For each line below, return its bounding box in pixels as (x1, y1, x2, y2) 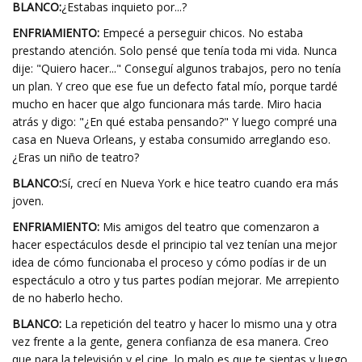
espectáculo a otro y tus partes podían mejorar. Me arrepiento (12, 272, 339, 288)
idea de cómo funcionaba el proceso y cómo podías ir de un (12, 255, 326, 270)
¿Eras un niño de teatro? (12, 149, 139, 165)
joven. (12, 193, 44, 208)
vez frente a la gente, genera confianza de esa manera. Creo (12, 334, 329, 349)
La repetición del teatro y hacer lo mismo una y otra (61, 316, 337, 331)
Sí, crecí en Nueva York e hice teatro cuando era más (61, 175, 339, 191)
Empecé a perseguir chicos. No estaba (99, 25, 303, 40)
